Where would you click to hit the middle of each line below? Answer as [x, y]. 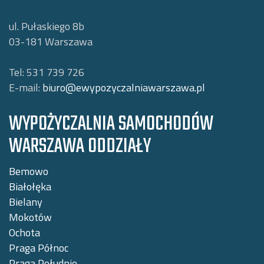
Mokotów [30, 217]
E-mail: [26, 87]
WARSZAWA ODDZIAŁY [80, 146]
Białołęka [30, 186]
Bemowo [29, 171]
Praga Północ [39, 247]
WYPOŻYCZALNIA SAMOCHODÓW [111, 124]
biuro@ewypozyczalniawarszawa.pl [124, 87]
